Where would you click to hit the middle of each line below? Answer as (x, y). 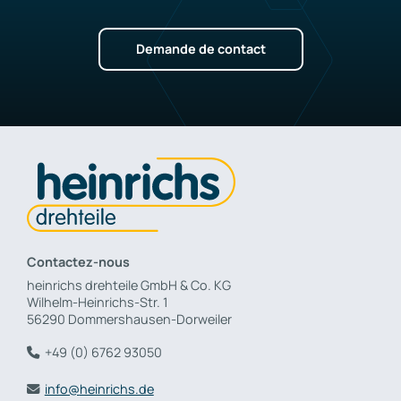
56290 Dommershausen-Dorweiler (129, 320)
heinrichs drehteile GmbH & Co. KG (129, 286)
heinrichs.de (116, 388)
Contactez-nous (78, 262)
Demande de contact (200, 49)
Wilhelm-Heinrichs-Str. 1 (98, 303)
